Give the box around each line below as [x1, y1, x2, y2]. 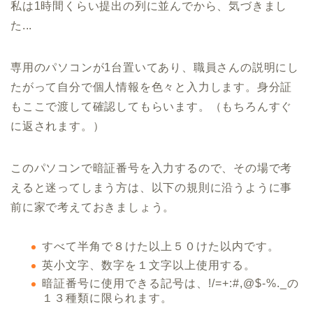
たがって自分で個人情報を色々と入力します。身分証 [10, 81, 293, 93]
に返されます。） [10, 120, 105, 132]
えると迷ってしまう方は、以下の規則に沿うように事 [10, 182, 293, 194]
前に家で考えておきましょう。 [10, 201, 175, 213]
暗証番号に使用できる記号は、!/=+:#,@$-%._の [42, 277, 299, 290]
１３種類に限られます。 [42, 292, 173, 305]
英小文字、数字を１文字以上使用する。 [42, 259, 256, 271]
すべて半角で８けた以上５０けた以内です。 [42, 240, 279, 252]
